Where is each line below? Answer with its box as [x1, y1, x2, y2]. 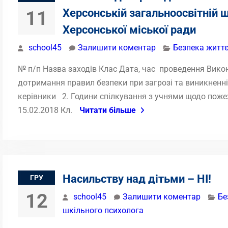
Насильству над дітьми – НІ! [63, 173, 211, 185]
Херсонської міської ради [63, 23, 196, 36]
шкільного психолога [63, 206, 144, 215]
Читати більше [79, 105, 136, 115]
